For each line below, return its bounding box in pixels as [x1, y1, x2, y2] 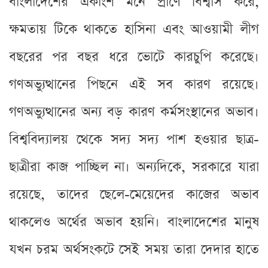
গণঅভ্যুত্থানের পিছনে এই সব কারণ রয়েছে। [9, 75, 259, 94]
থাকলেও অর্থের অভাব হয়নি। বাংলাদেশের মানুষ [9, 212, 259, 232]
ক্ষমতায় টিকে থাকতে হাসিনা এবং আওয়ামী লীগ [9, 20, 259, 39]
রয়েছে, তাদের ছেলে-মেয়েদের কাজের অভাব [9, 185, 259, 204]
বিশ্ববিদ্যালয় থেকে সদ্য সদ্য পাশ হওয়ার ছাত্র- [9, 130, 259, 149]
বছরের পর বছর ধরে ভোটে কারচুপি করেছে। [9, 47, 259, 66]
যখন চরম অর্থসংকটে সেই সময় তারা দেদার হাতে [9, 240, 259, 259]
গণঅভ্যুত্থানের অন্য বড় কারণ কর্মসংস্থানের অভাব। [9, 102, 259, 121]
